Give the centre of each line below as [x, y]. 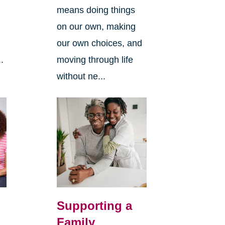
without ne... [81, 77]
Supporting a [94, 206]
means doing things [96, 10]
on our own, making [96, 27]
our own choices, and [99, 43]
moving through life [95, 60]
